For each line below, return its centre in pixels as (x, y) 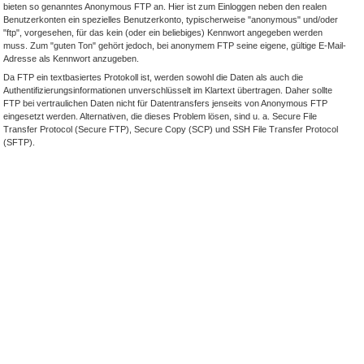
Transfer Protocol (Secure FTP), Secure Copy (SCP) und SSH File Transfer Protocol (171, 129)
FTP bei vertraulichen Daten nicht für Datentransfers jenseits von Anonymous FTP (165, 103)
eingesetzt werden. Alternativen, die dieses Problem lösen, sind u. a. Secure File (160, 116)
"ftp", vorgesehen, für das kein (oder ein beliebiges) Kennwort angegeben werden (163, 32)
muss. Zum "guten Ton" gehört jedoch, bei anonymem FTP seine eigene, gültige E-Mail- (175, 45)
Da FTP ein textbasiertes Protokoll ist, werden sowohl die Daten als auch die (153, 77)
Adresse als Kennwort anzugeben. (71, 58)
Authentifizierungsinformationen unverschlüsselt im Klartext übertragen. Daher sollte (168, 90)
